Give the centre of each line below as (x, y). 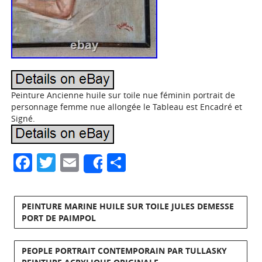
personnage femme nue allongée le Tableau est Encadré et (127, 107)
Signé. (23, 118)
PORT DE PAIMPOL (59, 218)
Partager (163, 162)
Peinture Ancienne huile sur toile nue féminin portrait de (123, 95)
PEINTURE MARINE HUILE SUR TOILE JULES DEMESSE (128, 206)
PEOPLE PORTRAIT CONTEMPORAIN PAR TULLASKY (125, 251)
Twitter (86, 162)
